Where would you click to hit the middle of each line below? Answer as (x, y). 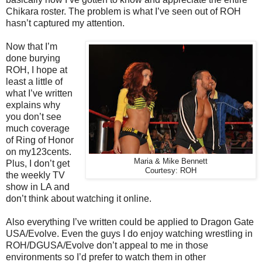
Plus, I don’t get (38, 164)
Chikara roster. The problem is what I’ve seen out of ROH (123, 12)
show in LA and (38, 187)
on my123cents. (39, 152)
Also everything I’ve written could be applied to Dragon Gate (130, 222)
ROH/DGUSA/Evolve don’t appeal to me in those (107, 246)
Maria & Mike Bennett (171, 162)
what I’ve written (39, 94)
